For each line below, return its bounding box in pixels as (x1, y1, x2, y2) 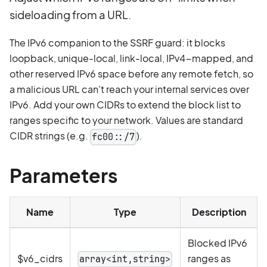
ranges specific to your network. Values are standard (10, 114, 243, 127)
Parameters (10, 163, 117, 188)
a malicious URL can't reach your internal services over (10, 83, 249, 96)
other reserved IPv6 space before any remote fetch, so (10, 67, 253, 80)
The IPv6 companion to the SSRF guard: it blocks (10, 36, 225, 49)
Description (191, 206, 246, 219)
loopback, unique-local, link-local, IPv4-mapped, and (10, 52, 253, 65)
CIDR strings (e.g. (10, 129, 90, 142)
